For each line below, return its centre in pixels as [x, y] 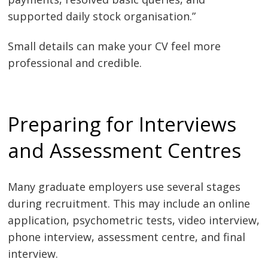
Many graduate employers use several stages [124, 187]
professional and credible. [75, 63]
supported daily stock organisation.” [102, 16]
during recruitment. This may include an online [129, 204]
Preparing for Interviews [122, 124]
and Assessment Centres [125, 150]
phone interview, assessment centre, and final [127, 237]
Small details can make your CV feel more [115, 46]
